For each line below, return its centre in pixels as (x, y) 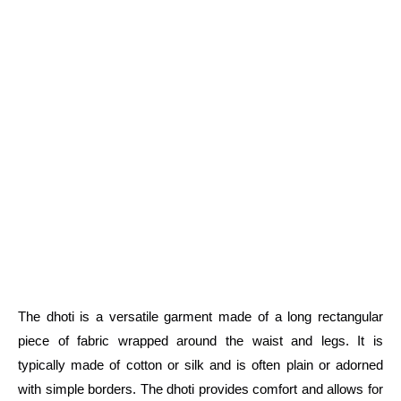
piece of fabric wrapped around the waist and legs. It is (200, 340)
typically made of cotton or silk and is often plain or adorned (200, 364)
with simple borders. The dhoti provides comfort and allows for (200, 388)
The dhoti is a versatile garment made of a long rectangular (200, 316)
